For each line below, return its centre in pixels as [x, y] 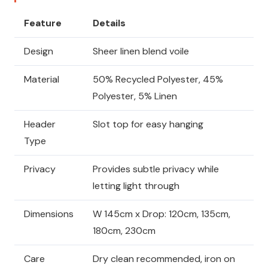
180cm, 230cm [124, 231]
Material [42, 80]
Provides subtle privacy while [156, 169]
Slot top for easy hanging [148, 124]
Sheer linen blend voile [141, 51]
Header [40, 124]
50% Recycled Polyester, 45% [158, 80]
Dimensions [49, 214]
